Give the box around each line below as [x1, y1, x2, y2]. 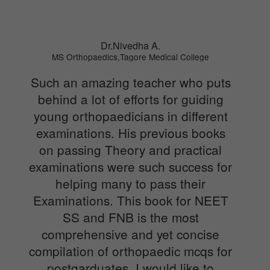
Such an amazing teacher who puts [30, 72, 231, 91]
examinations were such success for [29, 157, 232, 175]
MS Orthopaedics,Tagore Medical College [52, 50, 209, 63]
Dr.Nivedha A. [101, 38, 160, 52]
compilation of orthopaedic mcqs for [29, 241, 232, 260]
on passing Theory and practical [39, 140, 222, 159]
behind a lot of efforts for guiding [37, 89, 224, 108]
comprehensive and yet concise [42, 224, 219, 243]
